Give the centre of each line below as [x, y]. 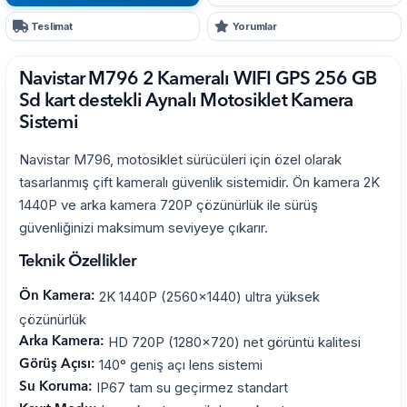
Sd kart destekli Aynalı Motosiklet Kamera [186, 101]
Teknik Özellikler [78, 261]
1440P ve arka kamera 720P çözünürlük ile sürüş [169, 204]
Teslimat [51, 26]
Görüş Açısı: [57, 364]
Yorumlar [254, 26]
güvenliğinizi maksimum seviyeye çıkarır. [144, 227]
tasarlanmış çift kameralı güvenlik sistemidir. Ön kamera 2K [199, 182]
